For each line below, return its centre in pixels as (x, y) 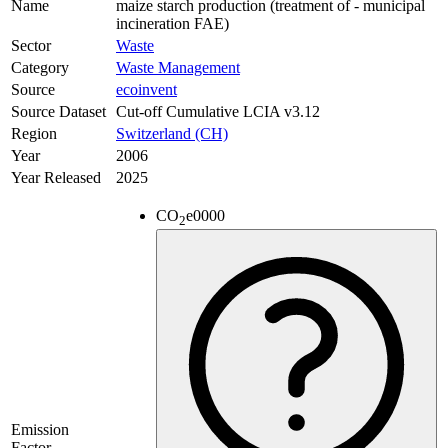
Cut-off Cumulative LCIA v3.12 (218, 112)
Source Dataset (58, 112)
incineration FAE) (172, 24)
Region (34, 134)
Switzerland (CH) (172, 134)
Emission (40, 430)
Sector (31, 46)
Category (40, 68)
